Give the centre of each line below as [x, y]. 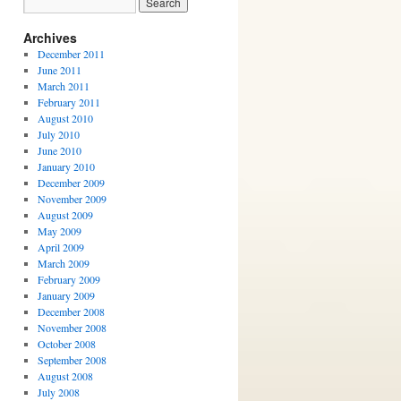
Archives [50, 38]
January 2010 [66, 166]
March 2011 [63, 86]
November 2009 [72, 199]
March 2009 [63, 263]
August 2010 [65, 118]
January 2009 [66, 295]
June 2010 [59, 150]
